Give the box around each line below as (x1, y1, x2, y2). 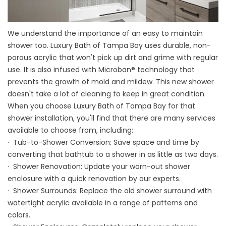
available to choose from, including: (8, 125, 133, 136)
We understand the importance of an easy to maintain (8, 28, 203, 39)
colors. (8, 210, 30, 220)
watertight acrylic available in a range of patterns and (8, 198, 198, 208)
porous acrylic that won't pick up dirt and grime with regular (8, 52, 218, 63)
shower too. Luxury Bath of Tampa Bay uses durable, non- (8, 40, 211, 51)
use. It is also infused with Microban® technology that (8, 65, 195, 75)
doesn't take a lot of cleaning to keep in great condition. (8, 89, 206, 99)
